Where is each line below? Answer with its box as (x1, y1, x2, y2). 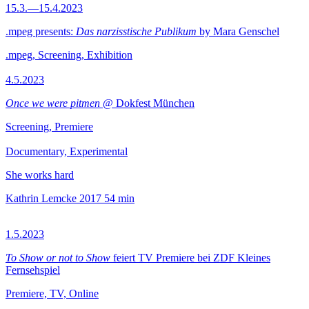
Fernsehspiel (6, 264, 60, 276)
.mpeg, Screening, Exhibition (6, 49, 132, 61)
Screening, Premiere (6, 121, 93, 132)
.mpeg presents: (6, 26, 76, 37)
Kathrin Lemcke (6, 192, 77, 204)
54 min (104, 192, 134, 204)
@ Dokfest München (100, 97, 195, 109)
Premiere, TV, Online (6, 288, 99, 299)
